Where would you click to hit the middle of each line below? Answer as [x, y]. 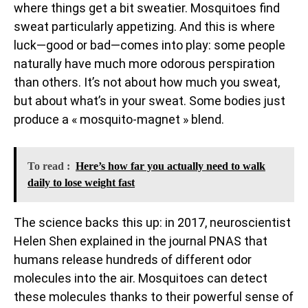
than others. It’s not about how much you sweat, [147, 82]
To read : [49, 166]
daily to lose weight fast [81, 182]
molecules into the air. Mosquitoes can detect [141, 278]
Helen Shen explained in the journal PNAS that [141, 241]
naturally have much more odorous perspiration [144, 63]
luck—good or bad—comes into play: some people [150, 45]
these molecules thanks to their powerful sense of [154, 296]
